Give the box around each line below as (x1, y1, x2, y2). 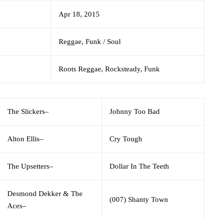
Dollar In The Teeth (109, 162, 169, 170)
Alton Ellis (7, 134, 40, 143)
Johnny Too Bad (109, 107, 160, 115)
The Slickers (7, 107, 45, 115)
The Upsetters (7, 162, 49, 170)
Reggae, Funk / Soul (59, 37, 121, 45)
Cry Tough (109, 134, 142, 143)
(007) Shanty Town (109, 195, 168, 203)
